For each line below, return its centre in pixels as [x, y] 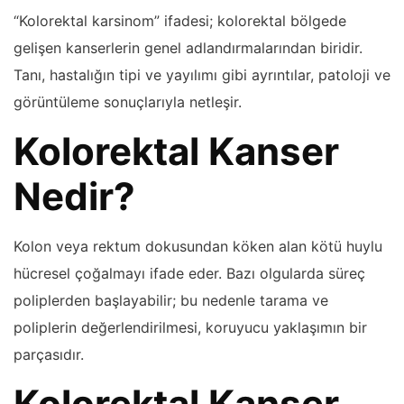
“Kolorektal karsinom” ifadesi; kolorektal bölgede [180, 20]
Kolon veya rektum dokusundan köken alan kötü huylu [198, 246]
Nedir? [74, 196]
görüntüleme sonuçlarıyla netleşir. [128, 101]
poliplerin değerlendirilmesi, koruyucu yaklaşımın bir [190, 327]
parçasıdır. [49, 354]
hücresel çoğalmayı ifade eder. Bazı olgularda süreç [189, 273]
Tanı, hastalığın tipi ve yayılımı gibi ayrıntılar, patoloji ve [202, 74]
